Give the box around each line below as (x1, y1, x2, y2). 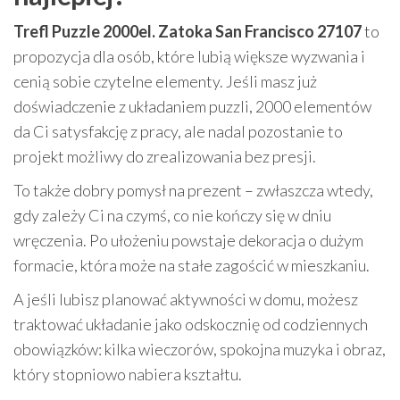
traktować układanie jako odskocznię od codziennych (13, 314, 368, 335)
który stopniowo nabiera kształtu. (13, 364, 242, 385)
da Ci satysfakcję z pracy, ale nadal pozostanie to (13, 121, 343, 142)
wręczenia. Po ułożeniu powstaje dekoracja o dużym (13, 230, 363, 251)
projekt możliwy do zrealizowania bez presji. (13, 146, 316, 167)
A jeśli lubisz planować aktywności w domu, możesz (13, 289, 358, 310)
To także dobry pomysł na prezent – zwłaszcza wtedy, (13, 180, 373, 201)
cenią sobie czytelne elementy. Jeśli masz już (13, 71, 317, 92)
